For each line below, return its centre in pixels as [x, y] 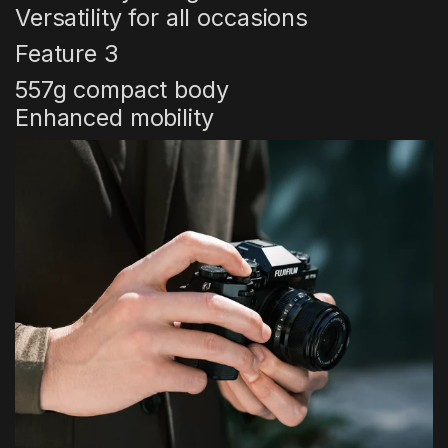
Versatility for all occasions [161, 18]
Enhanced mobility [114, 118]
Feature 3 [66, 54]
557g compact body [122, 90]
